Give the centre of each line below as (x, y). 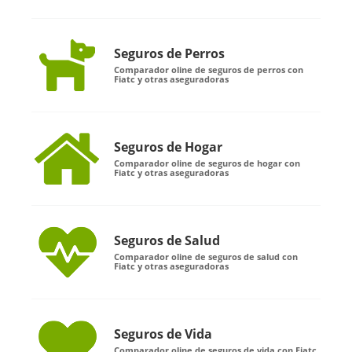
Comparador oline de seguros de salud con (206, 257)
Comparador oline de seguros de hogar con (207, 163)
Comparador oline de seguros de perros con (209, 70)
